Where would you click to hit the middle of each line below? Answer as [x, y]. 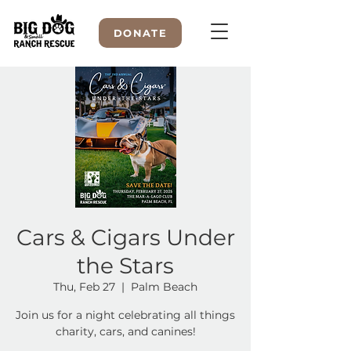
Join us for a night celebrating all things [125, 315]
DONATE [140, 33]
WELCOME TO [125, 130]
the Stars [125, 266]
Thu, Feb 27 [84, 287]
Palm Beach [164, 287]
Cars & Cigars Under [125, 237]
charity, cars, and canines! [125, 331]
